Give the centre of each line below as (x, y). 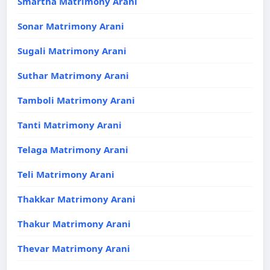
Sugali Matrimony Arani (72, 51)
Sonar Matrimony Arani (71, 26)
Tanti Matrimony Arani (70, 125)
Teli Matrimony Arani (66, 174)
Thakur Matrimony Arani (74, 224)
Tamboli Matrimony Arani (76, 100)
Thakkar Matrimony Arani (77, 199)
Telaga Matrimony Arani (73, 149)
